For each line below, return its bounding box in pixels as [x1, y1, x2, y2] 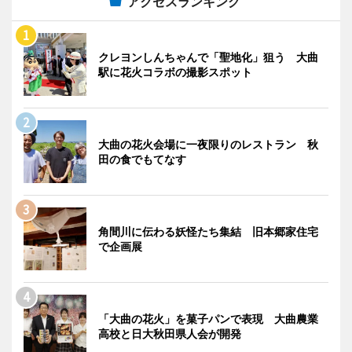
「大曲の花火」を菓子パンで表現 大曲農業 [98, 311, 318, 325]
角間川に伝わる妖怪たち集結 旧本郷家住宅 [98, 224, 318, 238]
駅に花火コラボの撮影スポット [98, 64, 252, 79]
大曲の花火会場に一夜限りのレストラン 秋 [98, 137, 318, 151]
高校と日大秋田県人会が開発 [98, 326, 241, 340]
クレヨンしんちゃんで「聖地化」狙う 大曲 [98, 49, 318, 64]
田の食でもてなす [98, 152, 186, 166]
